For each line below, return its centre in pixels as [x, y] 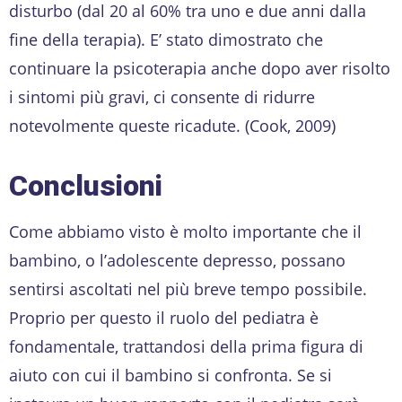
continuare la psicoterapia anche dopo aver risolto [200, 68]
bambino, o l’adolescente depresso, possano [177, 260]
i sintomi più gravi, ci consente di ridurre [162, 96]
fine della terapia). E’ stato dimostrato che [166, 39]
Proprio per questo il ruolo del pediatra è [164, 317]
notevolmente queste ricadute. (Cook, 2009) [172, 125]
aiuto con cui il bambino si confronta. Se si [170, 375]
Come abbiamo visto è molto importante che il [185, 231]
